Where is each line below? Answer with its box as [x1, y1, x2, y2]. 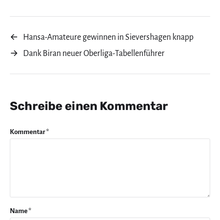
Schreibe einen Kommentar [10, 99, 168, 113]
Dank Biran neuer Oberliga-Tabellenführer [23, 49, 165, 58]
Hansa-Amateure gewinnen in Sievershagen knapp [23, 33, 193, 42]
